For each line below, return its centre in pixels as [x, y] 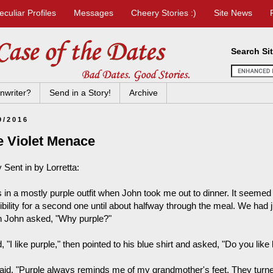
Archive [144, 93]
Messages [94, 13]
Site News [233, 13]
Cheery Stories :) [164, 13]
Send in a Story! [80, 93]
